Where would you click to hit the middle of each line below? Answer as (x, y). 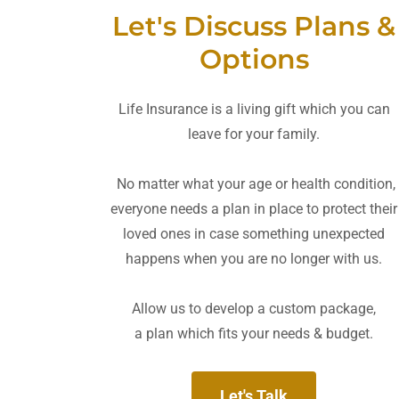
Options (254, 59)
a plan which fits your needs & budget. (254, 333)
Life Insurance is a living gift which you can (254, 109)
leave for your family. (254, 134)
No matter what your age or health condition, (254, 183)
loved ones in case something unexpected (254, 233)
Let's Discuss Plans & (254, 26)
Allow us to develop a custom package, (254, 308)
